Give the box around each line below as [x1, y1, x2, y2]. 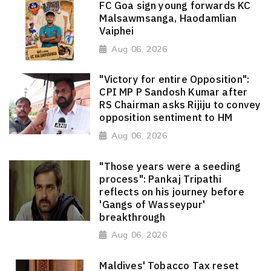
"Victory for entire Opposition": [99, 73, 250, 87]
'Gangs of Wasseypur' [99, 197, 205, 211]
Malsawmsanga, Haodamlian [99, 11, 237, 25]
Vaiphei [99, 24, 134, 38]
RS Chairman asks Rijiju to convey [99, 98, 261, 112]
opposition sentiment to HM [99, 111, 233, 125]
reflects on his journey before [99, 184, 244, 198]
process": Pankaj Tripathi [99, 172, 221, 186]
